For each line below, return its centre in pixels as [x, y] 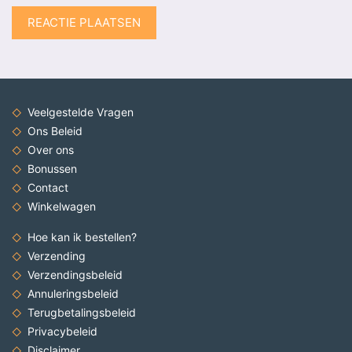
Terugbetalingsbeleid [82, 312]
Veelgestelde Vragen [81, 112]
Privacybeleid [62, 331]
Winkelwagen [62, 206]
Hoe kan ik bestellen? [82, 237]
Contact [48, 187]
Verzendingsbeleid [75, 275]
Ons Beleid [55, 131]
